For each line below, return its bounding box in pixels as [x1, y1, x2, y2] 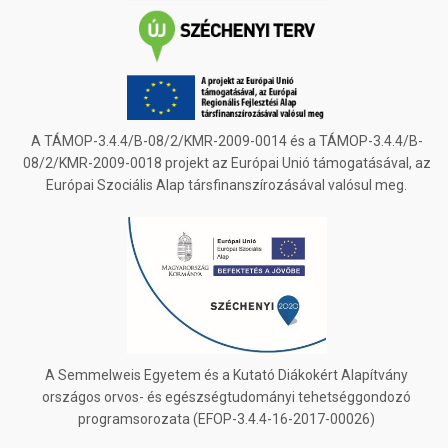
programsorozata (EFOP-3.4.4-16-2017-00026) [78, 411, 375, 428]
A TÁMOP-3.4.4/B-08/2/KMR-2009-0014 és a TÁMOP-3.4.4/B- [30, 133, 423, 150]
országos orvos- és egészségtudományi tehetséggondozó [42, 389, 411, 406]
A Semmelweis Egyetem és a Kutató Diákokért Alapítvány [45, 367, 408, 384]
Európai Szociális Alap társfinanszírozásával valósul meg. [46, 177, 407, 194]
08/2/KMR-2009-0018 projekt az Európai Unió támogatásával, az [22, 155, 431, 172]
